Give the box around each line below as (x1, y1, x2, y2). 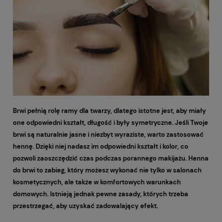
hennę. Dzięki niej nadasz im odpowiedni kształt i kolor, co (13, 142, 188, 151)
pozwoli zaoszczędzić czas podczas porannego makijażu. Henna (13, 154, 209, 163)
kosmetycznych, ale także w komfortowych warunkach (13, 178, 181, 187)
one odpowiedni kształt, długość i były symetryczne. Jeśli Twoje (13, 118, 208, 127)
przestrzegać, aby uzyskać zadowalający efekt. (13, 202, 158, 211)
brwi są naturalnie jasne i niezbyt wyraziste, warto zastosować (13, 130, 204, 139)
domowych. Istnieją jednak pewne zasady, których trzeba (13, 190, 188, 199)
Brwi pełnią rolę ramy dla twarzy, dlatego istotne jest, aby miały (13, 107, 206, 115)
